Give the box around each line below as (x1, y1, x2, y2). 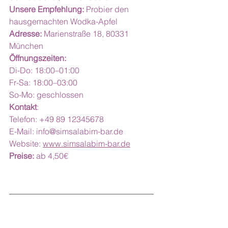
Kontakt (9, 102, 37, 112)
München (9, 41, 43, 51)
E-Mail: (9, 126, 36, 136)
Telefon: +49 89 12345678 (9, 114, 104, 124)
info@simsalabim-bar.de (36, 126, 123, 136)
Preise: (9, 151, 34, 161)
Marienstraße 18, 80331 (42, 28, 131, 39)
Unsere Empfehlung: (9, 4, 84, 14)
